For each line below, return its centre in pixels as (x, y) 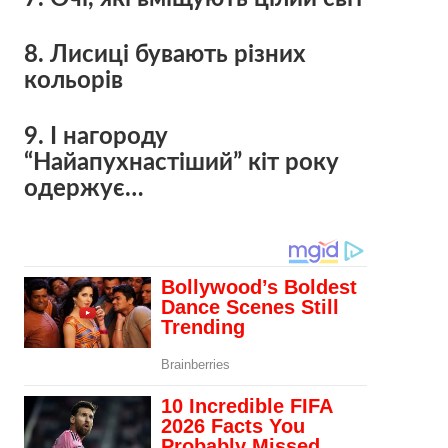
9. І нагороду (95, 136)
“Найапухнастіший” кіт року (181, 162)
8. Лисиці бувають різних (164, 54)
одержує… (83, 188)
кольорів (73, 80)
